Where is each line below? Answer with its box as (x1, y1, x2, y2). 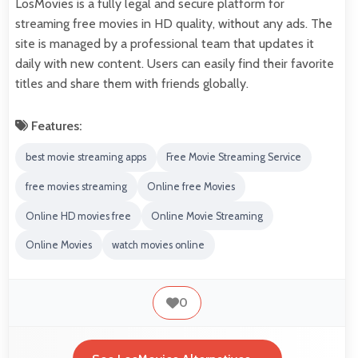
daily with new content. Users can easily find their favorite (15, 55, 334, 71)
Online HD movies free (25, 209, 131, 222)
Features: (28, 117, 82, 133)
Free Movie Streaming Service (166, 151, 302, 164)
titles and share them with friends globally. (15, 75, 249, 91)
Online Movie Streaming (151, 209, 264, 222)
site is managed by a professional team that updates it (15, 35, 314, 51)
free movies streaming (25, 181, 127, 193)
